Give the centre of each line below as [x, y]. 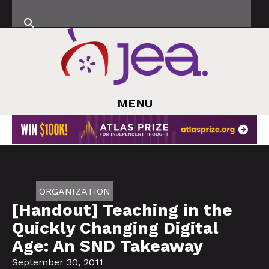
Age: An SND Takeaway [107, 246]
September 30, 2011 [58, 262]
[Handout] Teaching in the [122, 210]
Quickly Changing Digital [115, 228]
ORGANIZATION [75, 191]
